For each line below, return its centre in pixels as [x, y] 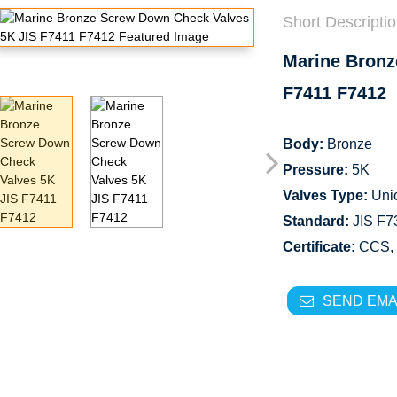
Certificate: [319, 247]
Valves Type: [325, 195]
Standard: [316, 221]
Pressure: [317, 170]
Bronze [348, 144]
